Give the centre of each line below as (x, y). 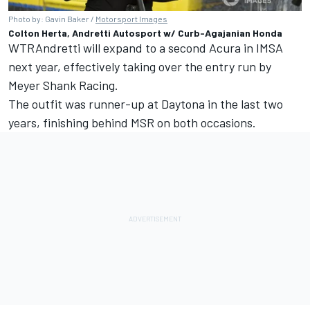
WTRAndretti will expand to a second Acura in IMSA (146, 47)
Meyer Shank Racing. (63, 85)
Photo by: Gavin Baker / (52, 18)
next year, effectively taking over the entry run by (140, 66)
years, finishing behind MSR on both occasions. (132, 122)
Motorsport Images (131, 18)
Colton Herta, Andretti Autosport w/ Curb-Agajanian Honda (145, 33)
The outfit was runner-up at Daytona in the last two (146, 103)
